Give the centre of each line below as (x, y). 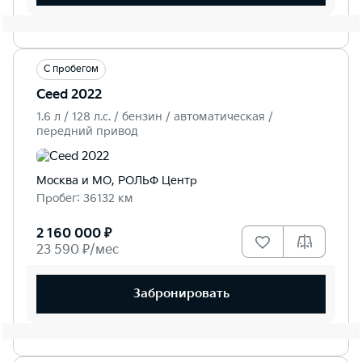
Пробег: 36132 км (85, 198)
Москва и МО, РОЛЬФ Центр (117, 180)
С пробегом (71, 69)
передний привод (87, 131)
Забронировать (181, 294)
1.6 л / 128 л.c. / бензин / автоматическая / (155, 116)
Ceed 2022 (69, 95)
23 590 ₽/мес (78, 250)
